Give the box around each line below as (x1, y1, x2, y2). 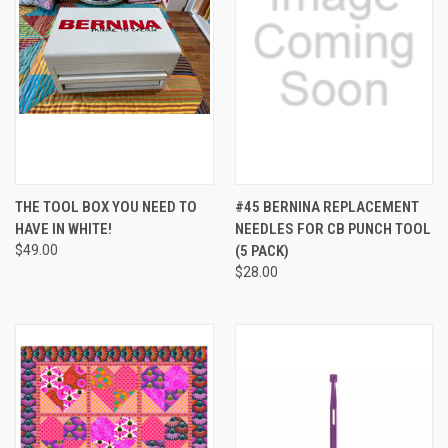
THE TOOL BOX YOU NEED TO (15, 197, 197, 216)
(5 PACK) (234, 241, 289, 260)
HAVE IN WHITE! (15, 219, 112, 238)
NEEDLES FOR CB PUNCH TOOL (234, 219, 431, 238)
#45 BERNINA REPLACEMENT (234, 197, 419, 216)
